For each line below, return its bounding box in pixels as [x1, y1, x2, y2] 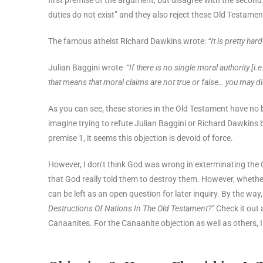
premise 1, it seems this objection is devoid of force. [48, 133, 233, 143]
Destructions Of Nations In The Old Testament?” [48, 203, 214, 213]
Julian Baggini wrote [48, 62, 126, 72]
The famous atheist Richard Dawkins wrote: [48, 36, 208, 46]
